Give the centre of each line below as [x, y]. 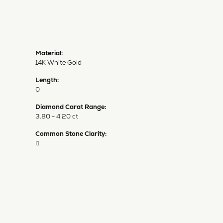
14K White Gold [58, 62]
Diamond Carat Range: [71, 107]
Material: [49, 53]
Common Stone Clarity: [71, 133]
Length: [47, 80]
